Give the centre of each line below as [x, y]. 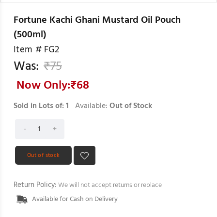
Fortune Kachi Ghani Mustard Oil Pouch [97, 20]
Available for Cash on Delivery [75, 199]
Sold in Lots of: [40, 106]
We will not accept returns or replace [109, 185]
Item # [28, 50]
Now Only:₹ [46, 85]
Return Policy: [35, 185]
